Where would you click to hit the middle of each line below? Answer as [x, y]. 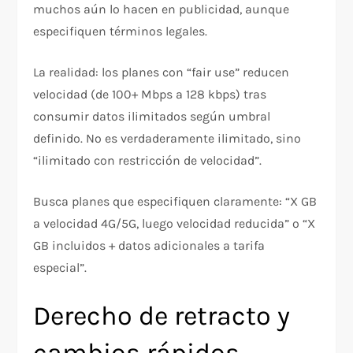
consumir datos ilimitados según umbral [152, 116]
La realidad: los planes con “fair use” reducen [162, 72]
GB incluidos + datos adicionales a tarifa [149, 245]
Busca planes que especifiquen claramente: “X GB [175, 201]
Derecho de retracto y [162, 316]
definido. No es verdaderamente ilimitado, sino [167, 138]
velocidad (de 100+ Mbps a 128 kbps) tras [150, 94]
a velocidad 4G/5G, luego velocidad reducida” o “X [175, 223]
